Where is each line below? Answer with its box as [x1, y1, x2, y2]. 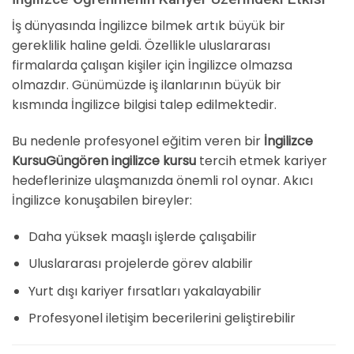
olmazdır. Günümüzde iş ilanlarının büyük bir [12, 76, 281, 95]
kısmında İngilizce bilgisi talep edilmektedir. [12, 96, 277, 115]
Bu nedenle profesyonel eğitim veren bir [12, 131, 264, 150]
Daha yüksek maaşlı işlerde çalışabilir [28, 227, 257, 246]
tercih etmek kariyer [196, 151, 327, 170]
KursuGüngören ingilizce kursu [12, 151, 196, 170]
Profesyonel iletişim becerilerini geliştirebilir [28, 309, 296, 328]
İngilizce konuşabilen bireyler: [12, 190, 192, 209]
